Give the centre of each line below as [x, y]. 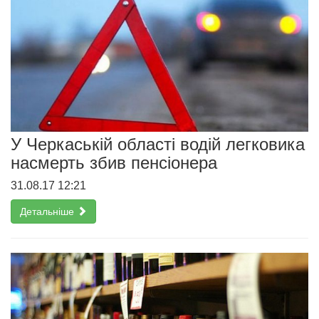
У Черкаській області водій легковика [158, 144]
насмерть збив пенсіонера [114, 162]
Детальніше [48, 211]
